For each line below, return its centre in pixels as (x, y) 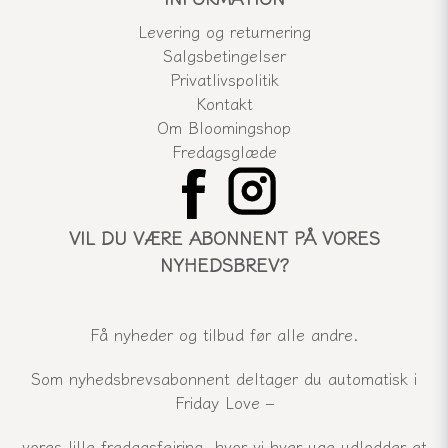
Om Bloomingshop (224, 127)
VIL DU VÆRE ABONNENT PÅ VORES (224, 237)
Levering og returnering (224, 31)
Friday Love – (224, 402)
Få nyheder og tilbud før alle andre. (224, 334)
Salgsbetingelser (224, 55)
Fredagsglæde (224, 151)
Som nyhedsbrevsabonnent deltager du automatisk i (224, 378)
